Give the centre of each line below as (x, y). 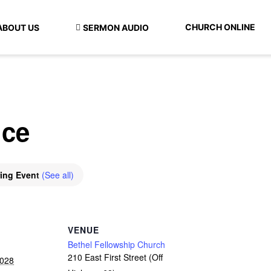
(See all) (58, 175)
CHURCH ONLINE (220, 27)
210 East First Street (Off (115, 257)
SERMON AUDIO (116, 28)
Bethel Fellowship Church (116, 244)
